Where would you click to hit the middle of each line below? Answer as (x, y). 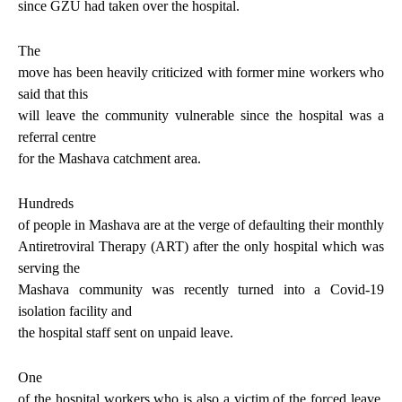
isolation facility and (75, 310)
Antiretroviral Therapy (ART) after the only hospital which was (201, 246)
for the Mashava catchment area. (109, 158)
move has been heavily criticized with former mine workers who (201, 72)
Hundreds (46, 203)
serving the (49, 267)
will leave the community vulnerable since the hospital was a (201, 115)
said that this (53, 93)
